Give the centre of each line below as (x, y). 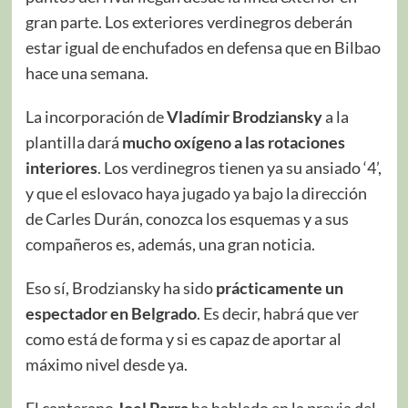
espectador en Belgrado (111, 313)
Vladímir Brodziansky (244, 116)
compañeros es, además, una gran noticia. (170, 244)
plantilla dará (73, 142)
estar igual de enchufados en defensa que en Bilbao (203, 47)
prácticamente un (279, 287)
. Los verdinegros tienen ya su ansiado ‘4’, (239, 167)
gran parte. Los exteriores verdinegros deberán (189, 21)
